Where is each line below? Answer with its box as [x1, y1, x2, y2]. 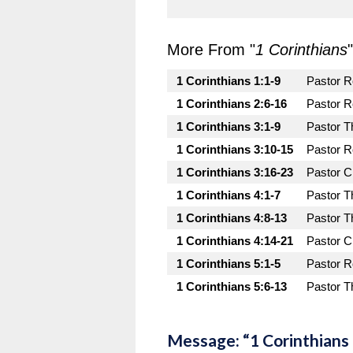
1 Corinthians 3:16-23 [176, 165, 293, 179]
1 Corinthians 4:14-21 [176, 234, 293, 247]
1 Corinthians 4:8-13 [176, 211, 287, 225]
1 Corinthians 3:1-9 [176, 120, 281, 133]
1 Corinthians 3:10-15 [176, 143, 293, 156]
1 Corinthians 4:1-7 [176, 188, 281, 202]
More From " [167, 41, 255, 58]
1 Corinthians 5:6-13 [176, 280, 287, 293]
